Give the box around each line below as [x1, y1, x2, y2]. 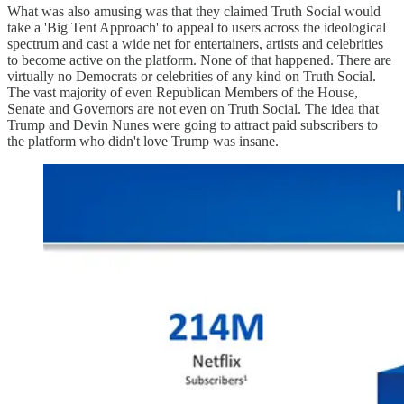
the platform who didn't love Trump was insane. [7, 133, 279, 149]
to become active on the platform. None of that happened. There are [7, 51, 391, 68]
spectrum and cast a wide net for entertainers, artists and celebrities [7, 35, 383, 51]
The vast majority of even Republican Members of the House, [7, 84, 358, 100]
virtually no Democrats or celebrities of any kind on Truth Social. [7, 68, 376, 84]
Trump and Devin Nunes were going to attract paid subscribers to [7, 116, 378, 133]
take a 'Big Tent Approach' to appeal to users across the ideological [7, 19, 386, 35]
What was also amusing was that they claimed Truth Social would [7, 3, 381, 19]
